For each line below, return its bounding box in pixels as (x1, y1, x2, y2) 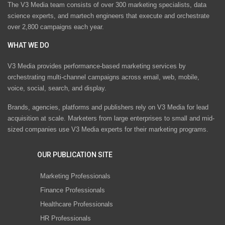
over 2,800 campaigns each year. (8, 23, 104, 31)
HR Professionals (40, 214, 91, 222)
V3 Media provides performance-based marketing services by (8, 62, 186, 70)
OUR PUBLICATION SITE (37, 151, 113, 159)
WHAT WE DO (8, 41, 49, 49)
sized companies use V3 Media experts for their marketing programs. (8, 126, 208, 134)
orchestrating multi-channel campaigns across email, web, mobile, (8, 73, 199, 81)
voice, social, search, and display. (8, 84, 106, 92)
